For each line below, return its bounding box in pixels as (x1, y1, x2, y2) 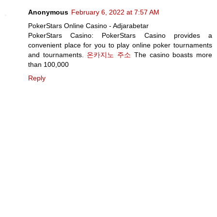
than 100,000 (28, 61, 69, 69)
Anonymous (28, 8, 68, 16)
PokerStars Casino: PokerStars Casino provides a (28, 31, 212, 40)
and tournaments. (28, 51, 87, 59)
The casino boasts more (131, 51, 213, 59)
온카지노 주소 (87, 51, 131, 59)
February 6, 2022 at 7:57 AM (71, 8, 159, 16)
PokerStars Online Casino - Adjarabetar (28, 22, 149, 30)
